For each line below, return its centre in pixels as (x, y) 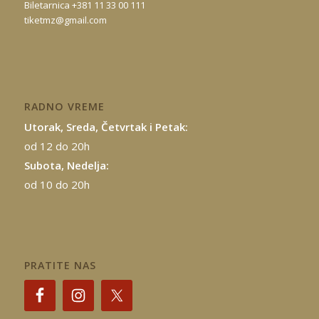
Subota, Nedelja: (66, 165)
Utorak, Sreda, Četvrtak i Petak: (106, 126)
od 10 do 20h (57, 184)
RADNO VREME (64, 106)
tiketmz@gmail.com (65, 20)
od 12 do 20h (57, 146)
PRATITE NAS (60, 265)
